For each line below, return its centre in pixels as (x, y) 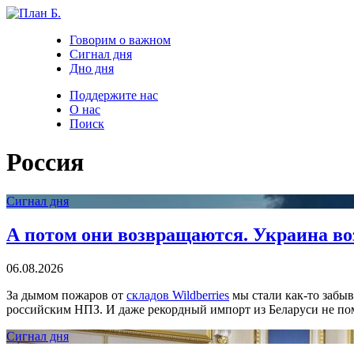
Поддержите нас (114, 95)
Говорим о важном (120, 40)
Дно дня (92, 68)
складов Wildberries (178, 295)
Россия (45, 162)
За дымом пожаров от (66, 295)
